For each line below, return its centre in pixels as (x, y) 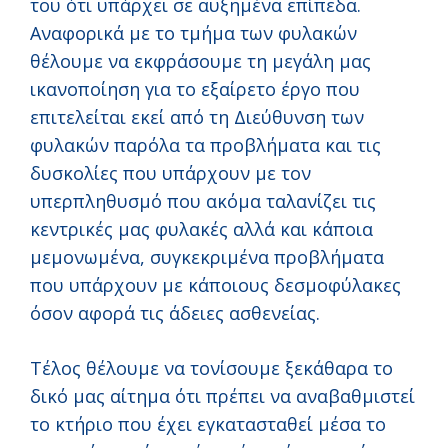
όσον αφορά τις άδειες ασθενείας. (175, 313)
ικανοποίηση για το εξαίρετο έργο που (195, 89)
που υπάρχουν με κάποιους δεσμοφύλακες (215, 285)
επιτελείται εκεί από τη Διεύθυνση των (197, 117)
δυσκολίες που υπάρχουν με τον (170, 173)
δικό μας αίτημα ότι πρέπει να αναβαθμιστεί (222, 396)
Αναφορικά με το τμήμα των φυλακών (193, 33)
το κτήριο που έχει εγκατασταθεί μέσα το (208, 424)
